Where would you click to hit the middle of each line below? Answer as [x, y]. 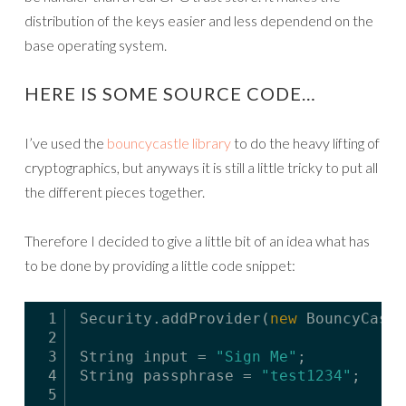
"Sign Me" [256, 357]
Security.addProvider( [175, 319]
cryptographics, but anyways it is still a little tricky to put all [201, 167]
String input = [148, 357]
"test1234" [306, 376]
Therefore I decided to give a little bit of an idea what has [197, 241]
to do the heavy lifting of [305, 143]
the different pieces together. [115, 192]
